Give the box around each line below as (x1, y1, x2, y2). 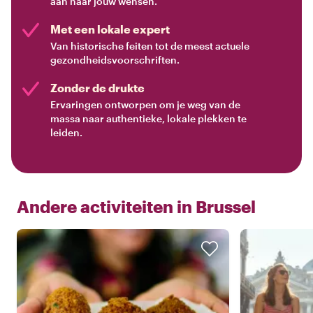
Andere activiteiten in (17, 196, 192, 217)
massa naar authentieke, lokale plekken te (50, 112, 247, 125)
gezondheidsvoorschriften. (50, 54, 180, 66)
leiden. (50, 126, 82, 139)
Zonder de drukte (50, 81, 145, 95)
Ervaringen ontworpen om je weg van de (50, 99, 240, 111)
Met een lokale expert (50, 22, 170, 36)
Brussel (196, 196, 256, 217)
